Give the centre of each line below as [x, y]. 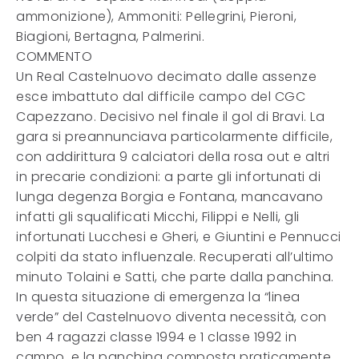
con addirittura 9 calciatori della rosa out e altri [173, 157]
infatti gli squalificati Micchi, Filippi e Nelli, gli [158, 217]
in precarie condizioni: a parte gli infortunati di [168, 177]
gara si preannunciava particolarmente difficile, [174, 137]
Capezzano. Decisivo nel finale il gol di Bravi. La [170, 117]
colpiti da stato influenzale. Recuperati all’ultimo [175, 257]
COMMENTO [54, 56]
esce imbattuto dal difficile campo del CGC [161, 97]
